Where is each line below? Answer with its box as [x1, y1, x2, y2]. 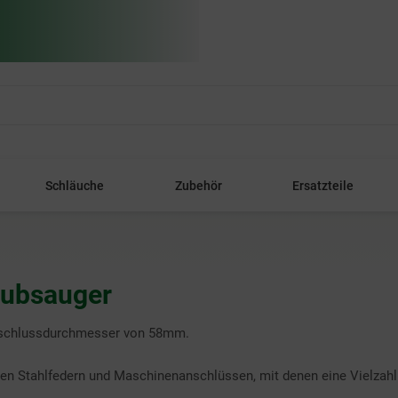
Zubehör [174, 179, 222, 193]
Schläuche [45, 179, 105, 193]
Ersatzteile [291, 179, 354, 193]
